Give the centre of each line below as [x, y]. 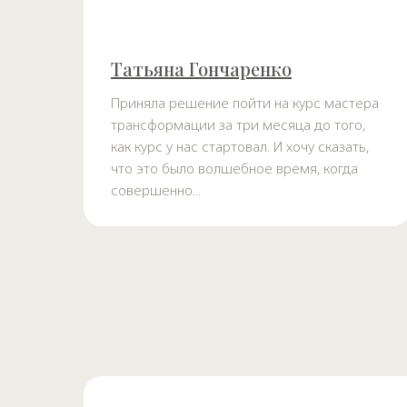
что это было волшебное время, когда [234, 169]
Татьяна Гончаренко [201, 69]
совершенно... [156, 190]
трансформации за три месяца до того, [238, 125]
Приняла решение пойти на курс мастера [245, 103]
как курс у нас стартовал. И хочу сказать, [240, 147]
